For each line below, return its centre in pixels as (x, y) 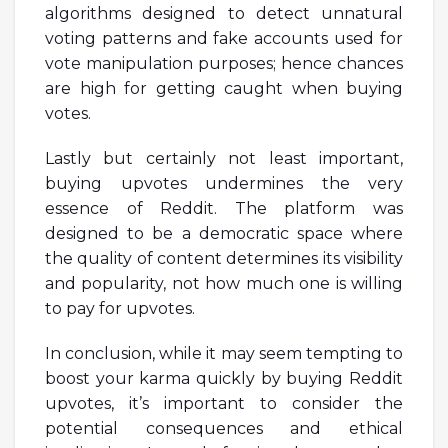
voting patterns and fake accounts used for (224, 38)
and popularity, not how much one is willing (224, 283)
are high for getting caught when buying (224, 88)
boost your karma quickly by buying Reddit (224, 378)
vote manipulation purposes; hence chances (224, 63)
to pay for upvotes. (120, 308)
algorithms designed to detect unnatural (224, 13)
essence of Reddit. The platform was (224, 208)
